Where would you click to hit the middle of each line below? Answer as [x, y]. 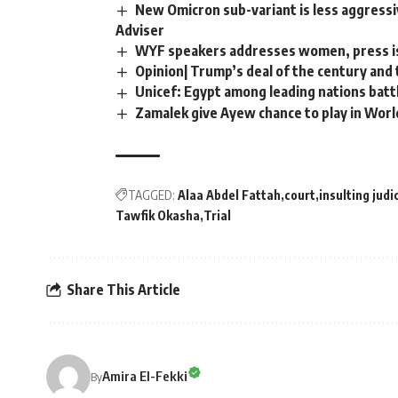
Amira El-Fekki [145, 376]
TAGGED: [151, 195]
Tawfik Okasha [158, 215]
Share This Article [123, 290]
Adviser [140, 31]
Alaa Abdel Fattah [229, 195]
